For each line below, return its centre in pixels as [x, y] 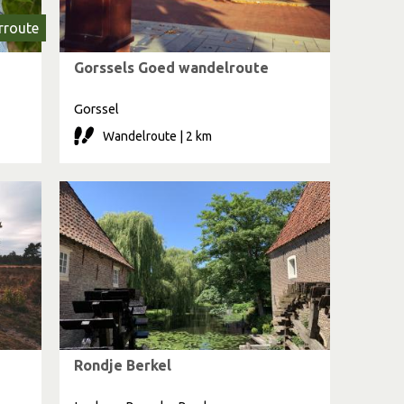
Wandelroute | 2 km [157, 136]
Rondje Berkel [123, 365]
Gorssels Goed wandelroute [171, 68]
